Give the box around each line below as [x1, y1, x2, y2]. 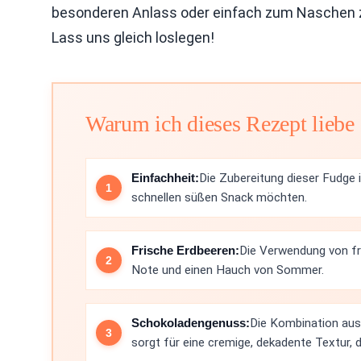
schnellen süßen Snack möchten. [131, 190, 307, 205]
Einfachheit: [131, 171, 199, 185]
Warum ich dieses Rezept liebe [85, 111, 355, 136]
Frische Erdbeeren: [131, 243, 239, 257]
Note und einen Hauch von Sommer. [131, 263, 324, 277]
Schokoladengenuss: [131, 316, 250, 330]
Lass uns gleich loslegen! [52, 29, 214, 46]
